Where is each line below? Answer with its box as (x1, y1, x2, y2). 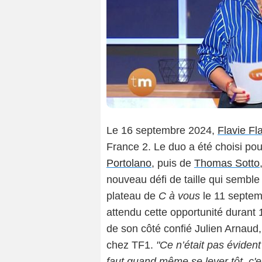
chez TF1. (106, 239, 156, 251)
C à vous (158, 190, 200, 202)
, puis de (151, 157, 194, 170)
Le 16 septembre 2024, (106, 125, 218, 137)
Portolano (106, 157, 151, 170)
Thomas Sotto (194, 157, 260, 170)
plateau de (106, 190, 158, 202)
